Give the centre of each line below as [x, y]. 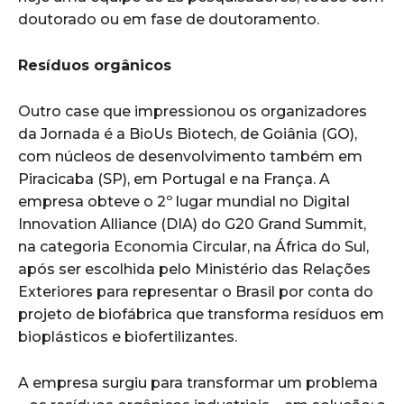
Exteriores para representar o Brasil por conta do [196, 291]
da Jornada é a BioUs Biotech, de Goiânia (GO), [188, 133]
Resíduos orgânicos [95, 65]
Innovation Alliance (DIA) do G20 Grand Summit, [192, 224]
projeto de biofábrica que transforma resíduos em [201, 314]
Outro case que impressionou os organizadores [193, 111]
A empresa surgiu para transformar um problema [198, 382]
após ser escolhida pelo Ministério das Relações [194, 269]
